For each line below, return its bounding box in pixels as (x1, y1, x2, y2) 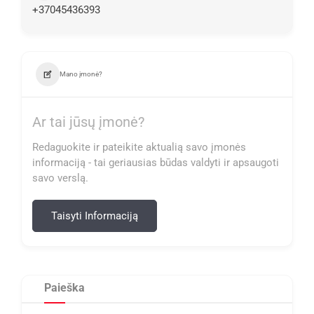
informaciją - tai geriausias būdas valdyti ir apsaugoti (32, 156, 279, 169)
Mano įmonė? (60, 70, 102, 78)
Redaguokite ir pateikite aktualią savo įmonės (32, 141, 246, 153)
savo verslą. (32, 172, 88, 184)
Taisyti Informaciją (51, 210, 138, 222)
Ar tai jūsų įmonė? (32, 114, 144, 130)
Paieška (44, 281, 85, 294)
